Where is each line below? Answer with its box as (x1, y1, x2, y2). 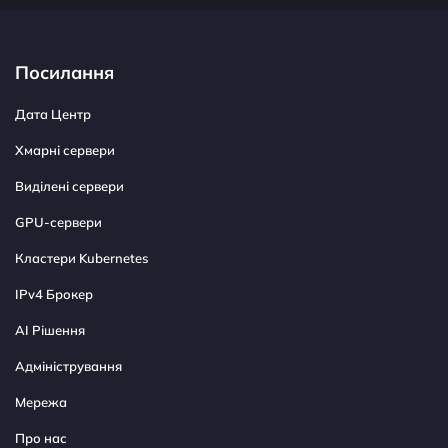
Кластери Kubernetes (15, 250, 148, 267)
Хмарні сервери (15, 142, 115, 159)
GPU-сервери (15, 214, 102, 231)
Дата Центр (15, 106, 91, 123)
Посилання (15, 60, 114, 83)
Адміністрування (15, 358, 122, 375)
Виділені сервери (15, 178, 124, 195)
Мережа (15, 394, 67, 411)
